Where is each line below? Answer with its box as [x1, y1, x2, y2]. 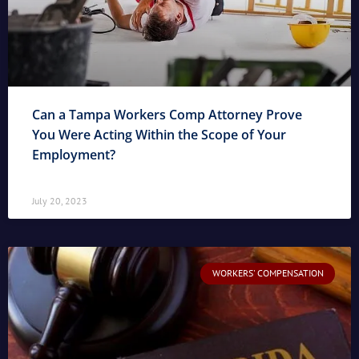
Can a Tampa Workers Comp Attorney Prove [32, 106, 302, 124]
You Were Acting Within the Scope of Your [32, 126, 286, 144]
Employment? [32, 146, 115, 164]
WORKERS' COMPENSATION [212, 267, 324, 280]
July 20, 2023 [32, 195, 87, 208]
